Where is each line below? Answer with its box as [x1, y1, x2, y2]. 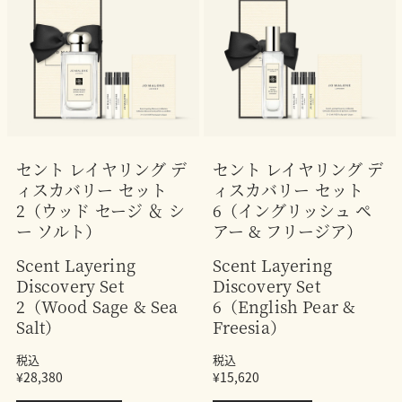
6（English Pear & [212, 293, 356, 318]
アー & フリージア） [212, 218, 363, 242]
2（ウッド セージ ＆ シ [15, 197, 185, 222]
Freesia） [212, 314, 286, 338]
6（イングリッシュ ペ [212, 197, 372, 222]
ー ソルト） [15, 218, 102, 242]
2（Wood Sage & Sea [15, 293, 179, 318]
